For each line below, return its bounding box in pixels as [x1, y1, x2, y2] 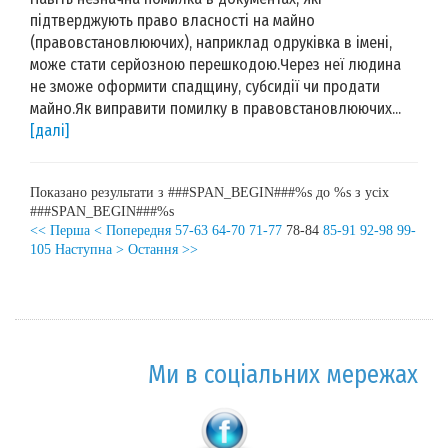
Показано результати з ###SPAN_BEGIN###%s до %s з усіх [30, 184, 389, 200]
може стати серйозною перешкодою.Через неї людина [30, 54, 401, 74]
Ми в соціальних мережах [148, 359, 418, 390]
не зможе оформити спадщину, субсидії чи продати [30, 76, 380, 96]
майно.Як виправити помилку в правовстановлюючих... [30, 98, 401, 118]
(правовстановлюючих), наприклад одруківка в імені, [30, 32, 392, 52]
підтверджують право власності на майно [30, 10, 315, 30]
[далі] [30, 120, 69, 140]
